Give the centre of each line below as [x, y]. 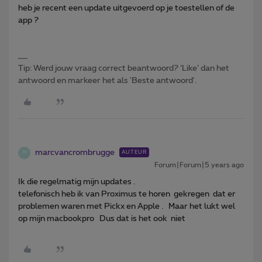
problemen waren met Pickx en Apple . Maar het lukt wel [127, 206]
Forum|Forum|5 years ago [199, 165]
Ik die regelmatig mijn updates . [77, 182]
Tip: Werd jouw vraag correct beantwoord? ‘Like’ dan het [124, 68]
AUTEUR [134, 152]
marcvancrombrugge [75, 152]
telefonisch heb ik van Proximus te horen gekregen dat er [127, 194]
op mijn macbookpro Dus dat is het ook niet [103, 218]
